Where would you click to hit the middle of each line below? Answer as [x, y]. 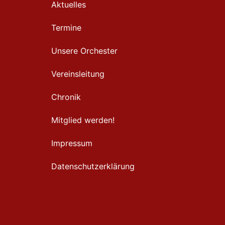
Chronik [66, 97]
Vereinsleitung [78, 74]
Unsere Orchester [84, 51]
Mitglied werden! [83, 120]
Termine [66, 28]
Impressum [72, 143]
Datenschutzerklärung [93, 166]
